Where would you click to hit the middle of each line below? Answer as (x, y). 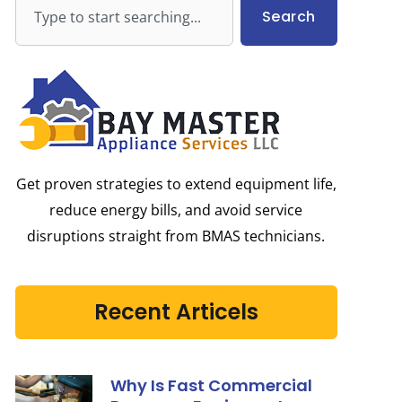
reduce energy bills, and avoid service (176, 210)
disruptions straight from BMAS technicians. (176, 236)
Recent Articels (176, 312)
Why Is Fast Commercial (212, 385)
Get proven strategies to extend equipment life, (176, 184)
